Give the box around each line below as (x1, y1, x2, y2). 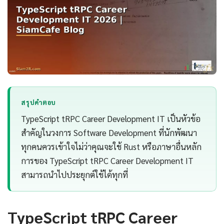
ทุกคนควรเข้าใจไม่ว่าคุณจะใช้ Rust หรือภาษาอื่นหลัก (21, 141, 202, 152)
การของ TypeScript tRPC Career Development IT (21, 155, 194, 166)
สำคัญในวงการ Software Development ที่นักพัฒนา (21, 127, 197, 138)
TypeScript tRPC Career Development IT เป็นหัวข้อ (21, 113, 201, 124)
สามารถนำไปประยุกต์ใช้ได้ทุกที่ (21, 169, 128, 180)
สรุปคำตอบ (21, 98, 56, 106)
